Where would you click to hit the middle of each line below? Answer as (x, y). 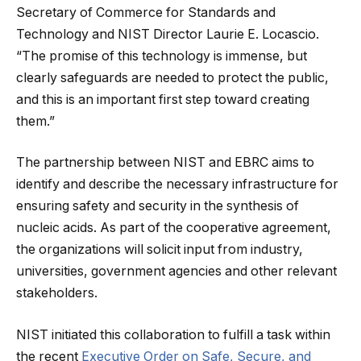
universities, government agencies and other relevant (176, 272)
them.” (35, 121)
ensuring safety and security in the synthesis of (158, 206)
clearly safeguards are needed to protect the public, (172, 77)
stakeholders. (57, 293)
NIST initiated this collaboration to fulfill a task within (173, 334)
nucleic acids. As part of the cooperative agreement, (174, 228)
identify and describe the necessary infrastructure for (177, 185)
